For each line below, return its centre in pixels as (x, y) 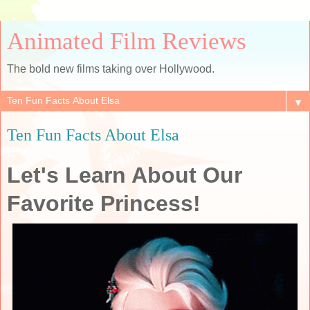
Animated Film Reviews (127, 41)
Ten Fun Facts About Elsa (93, 135)
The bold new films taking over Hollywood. (111, 69)
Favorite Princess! (104, 203)
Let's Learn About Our (125, 175)
